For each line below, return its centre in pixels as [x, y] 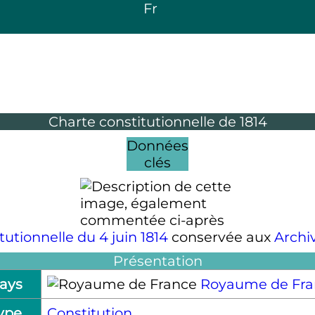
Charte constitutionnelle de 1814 [157, 122]
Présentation [157, 261]
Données [157, 146]
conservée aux [221, 237]
